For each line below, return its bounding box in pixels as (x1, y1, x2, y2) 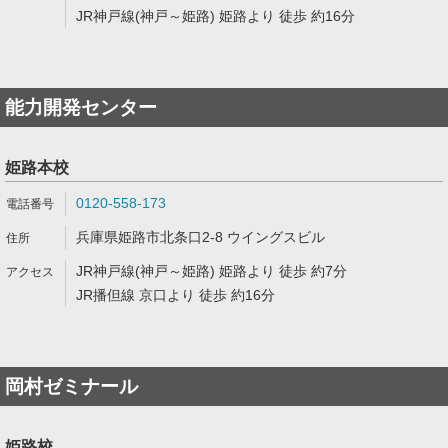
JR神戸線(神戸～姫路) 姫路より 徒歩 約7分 (76, 263, 347, 279)
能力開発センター (5, 97, 157, 118)
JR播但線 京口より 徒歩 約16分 (76, 287, 275, 303)
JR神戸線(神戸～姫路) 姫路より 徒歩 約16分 (76, 8, 355, 24)
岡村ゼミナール (5, 376, 138, 397)
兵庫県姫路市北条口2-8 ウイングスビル (76, 229, 325, 245)
